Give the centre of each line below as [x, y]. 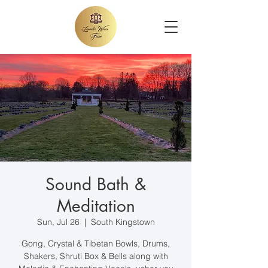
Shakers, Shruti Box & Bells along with [96, 256]
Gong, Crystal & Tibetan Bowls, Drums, [96, 243]
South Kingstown [123, 222]
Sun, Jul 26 [58, 222]
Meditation [96, 206]
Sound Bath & [96, 184]
